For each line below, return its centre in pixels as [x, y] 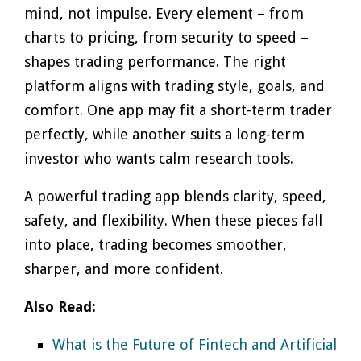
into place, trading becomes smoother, [156, 245]
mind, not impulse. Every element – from [164, 13]
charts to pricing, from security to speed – [166, 37]
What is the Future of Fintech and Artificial [195, 344]
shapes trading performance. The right [155, 62]
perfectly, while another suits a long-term [164, 134]
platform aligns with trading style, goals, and [174, 86]
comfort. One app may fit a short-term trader [178, 110]
